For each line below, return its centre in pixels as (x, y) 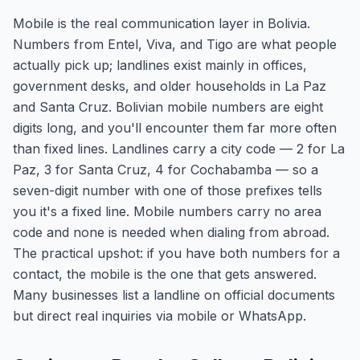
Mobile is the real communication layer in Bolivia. (162, 23)
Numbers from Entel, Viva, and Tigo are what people (175, 44)
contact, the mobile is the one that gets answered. (165, 274)
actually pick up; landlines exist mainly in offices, (160, 65)
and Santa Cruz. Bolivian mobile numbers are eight (168, 107)
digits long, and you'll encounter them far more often (175, 128)
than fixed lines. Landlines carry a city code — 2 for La (179, 149)
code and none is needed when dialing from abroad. (171, 232)
